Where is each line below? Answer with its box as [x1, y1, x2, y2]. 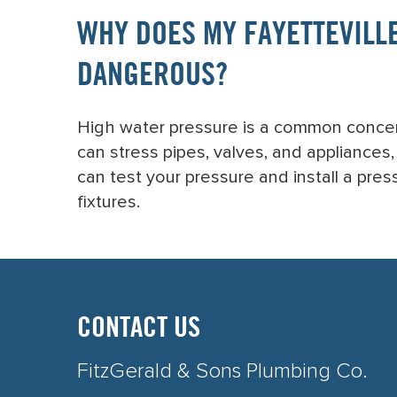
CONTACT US [77, 315, 200, 344]
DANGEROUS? [77, 61, 228, 93]
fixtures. [77, 193, 140, 211]
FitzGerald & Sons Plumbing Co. [77, 361, 368, 382]
